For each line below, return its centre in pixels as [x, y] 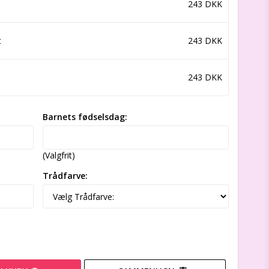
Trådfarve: [65, 176]
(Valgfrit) [59, 156]
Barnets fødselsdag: [85, 117]
